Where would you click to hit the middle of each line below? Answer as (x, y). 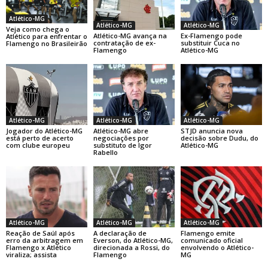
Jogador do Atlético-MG (44, 130)
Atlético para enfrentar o (47, 36)
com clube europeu (38, 145)
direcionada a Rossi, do (131, 247)
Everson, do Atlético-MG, (133, 240)
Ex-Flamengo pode (211, 36)
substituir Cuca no (210, 43)
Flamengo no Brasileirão (47, 44)
